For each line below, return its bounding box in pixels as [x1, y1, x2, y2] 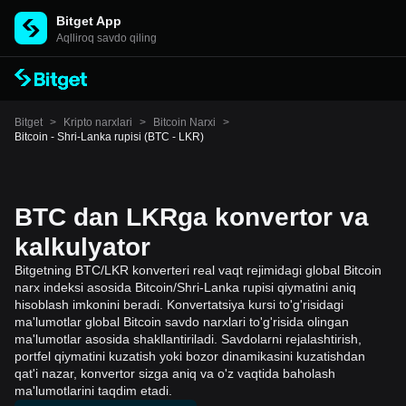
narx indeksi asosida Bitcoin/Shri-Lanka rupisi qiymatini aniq [14, 280, 356, 295]
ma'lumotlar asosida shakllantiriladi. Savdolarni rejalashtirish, [14, 332, 362, 346]
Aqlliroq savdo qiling [56, 32, 157, 44]
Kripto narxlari [63, 116, 132, 129]
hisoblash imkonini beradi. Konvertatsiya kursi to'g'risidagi [14, 297, 343, 312]
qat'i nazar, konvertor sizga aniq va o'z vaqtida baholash [14, 366, 335, 381]
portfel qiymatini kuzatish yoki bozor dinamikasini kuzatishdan [14, 349, 365, 363]
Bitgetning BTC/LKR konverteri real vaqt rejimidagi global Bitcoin [14, 263, 382, 277]
